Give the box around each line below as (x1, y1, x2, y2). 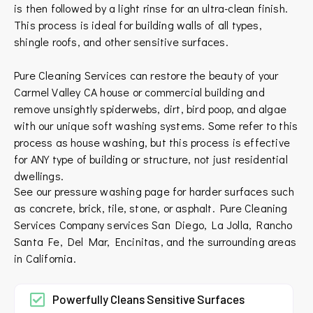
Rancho (256, 217, 293, 233)
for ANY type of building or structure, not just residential (14, 152, 288, 167)
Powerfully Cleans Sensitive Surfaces (52, 291, 245, 306)
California (25, 251, 73, 266)
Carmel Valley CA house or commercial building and (14, 85, 265, 100)
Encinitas (115, 234, 161, 249)
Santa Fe (14, 234, 60, 249)
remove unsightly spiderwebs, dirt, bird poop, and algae (14, 101, 287, 117)
